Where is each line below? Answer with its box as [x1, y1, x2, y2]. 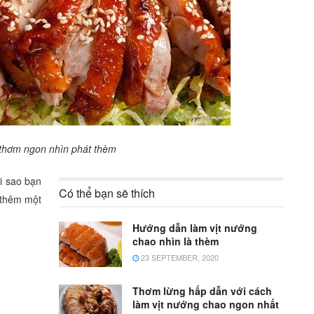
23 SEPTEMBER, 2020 [139, 252, 219, 264]
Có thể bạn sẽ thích [59, 185, 155, 202]
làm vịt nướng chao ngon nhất [132, 296, 279, 311]
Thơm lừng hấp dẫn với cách [132, 283, 272, 298]
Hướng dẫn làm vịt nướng [132, 221, 257, 235]
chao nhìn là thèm [132, 234, 219, 249]
